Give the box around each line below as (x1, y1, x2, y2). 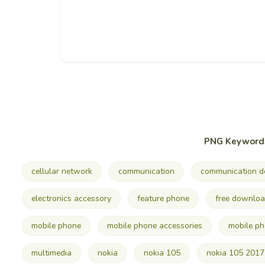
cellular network (31, 166, 92, 177)
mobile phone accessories (106, 220, 202, 232)
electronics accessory (31, 193, 111, 205)
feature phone (137, 193, 189, 205)
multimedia (31, 247, 72, 259)
